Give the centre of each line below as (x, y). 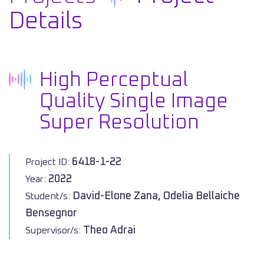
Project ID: (49, 162)
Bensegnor (51, 213)
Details (46, 21)
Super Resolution (119, 123)
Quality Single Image (134, 101)
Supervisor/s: (54, 230)
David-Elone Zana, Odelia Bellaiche (156, 196)
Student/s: (49, 196)
